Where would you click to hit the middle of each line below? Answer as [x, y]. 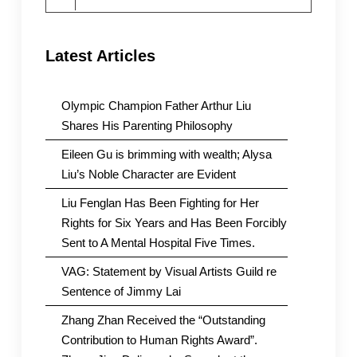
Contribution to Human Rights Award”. [159, 339]
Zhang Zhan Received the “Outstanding [163, 320]
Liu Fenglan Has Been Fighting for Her [160, 202]
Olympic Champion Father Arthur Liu [156, 105]
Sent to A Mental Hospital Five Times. [158, 242]
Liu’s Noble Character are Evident [148, 174]
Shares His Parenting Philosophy [147, 125]
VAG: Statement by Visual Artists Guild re [169, 271]
